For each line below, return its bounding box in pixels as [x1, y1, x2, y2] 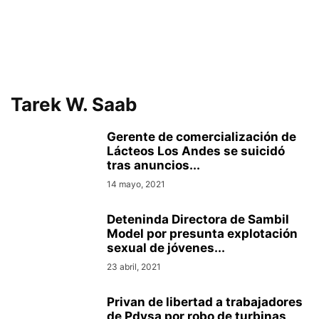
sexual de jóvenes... [107, 241, 225, 255]
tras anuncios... [107, 158, 200, 172]
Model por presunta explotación [107, 226, 298, 241]
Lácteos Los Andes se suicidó [107, 144, 285, 158]
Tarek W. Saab [11, 93, 137, 115]
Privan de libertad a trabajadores [107, 295, 303, 309]
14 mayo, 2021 [107, 179, 165, 189]
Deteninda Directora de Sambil [107, 212, 289, 226]
